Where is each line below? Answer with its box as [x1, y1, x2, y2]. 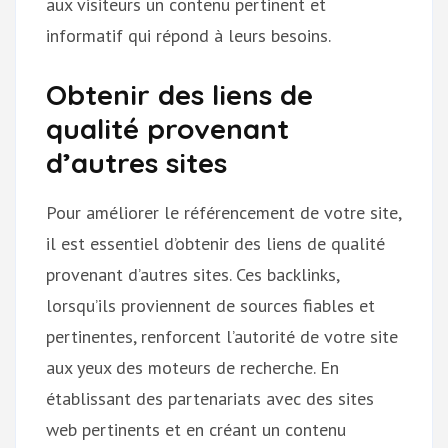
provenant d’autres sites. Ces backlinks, [46, 262, 339, 286]
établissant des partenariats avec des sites [46, 386, 374, 410]
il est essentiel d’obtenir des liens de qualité [46, 231, 385, 255]
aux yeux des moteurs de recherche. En [46, 355, 339, 379]
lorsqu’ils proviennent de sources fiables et [46, 293, 375, 317]
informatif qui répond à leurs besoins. [46, 23, 331, 47]
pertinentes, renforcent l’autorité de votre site [46, 324, 398, 348]
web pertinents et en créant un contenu [46, 417, 346, 441]
